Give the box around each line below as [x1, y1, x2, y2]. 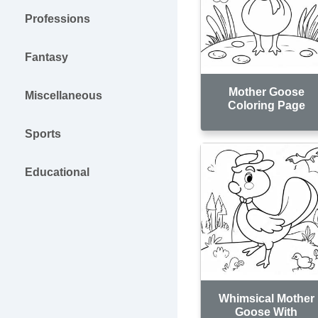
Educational [25, 166, 89, 178]
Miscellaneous [25, 89, 102, 102]
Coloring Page [227, 99, 305, 111]
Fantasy [25, 51, 68, 63]
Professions [25, 13, 90, 25]
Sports [25, 128, 61, 140]
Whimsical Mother [218, 292, 314, 305]
